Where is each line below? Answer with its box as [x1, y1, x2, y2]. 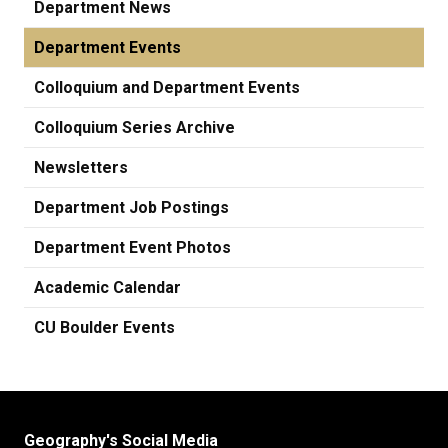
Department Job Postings [34, 198, 229, 217]
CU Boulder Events [34, 318, 175, 337]
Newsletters [34, 158, 128, 177]
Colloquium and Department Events [34, 78, 300, 97]
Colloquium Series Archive [34, 118, 235, 137]
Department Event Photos [34, 238, 231, 257]
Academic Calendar [34, 278, 181, 297]
